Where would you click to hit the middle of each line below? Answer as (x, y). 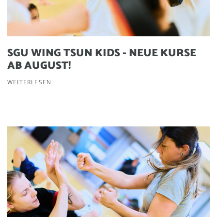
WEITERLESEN (30, 82)
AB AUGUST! (39, 66)
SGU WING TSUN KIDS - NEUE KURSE (102, 54)
